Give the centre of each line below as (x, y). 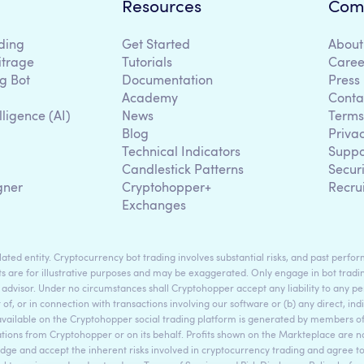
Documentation (167, 81)
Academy (150, 99)
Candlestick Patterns (183, 170)
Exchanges (154, 206)
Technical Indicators (181, 152)
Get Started (156, 45)
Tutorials (147, 63)
